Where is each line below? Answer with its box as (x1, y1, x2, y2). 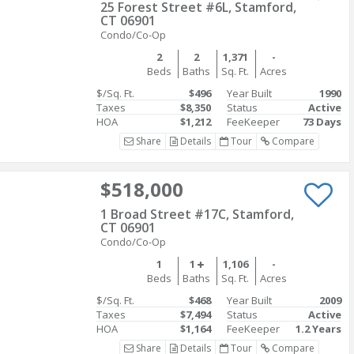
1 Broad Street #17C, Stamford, (100, 205, 294, 223)
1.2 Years (296, 322, 341, 336)
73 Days (303, 115, 341, 129)
